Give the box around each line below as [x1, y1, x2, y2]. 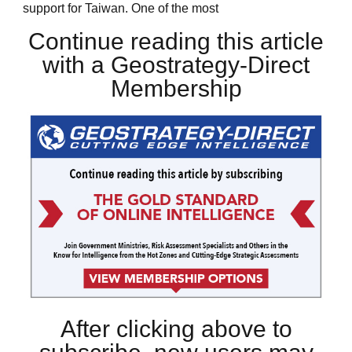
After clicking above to [60, 316, 292, 343]
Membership [110, 75, 242, 101]
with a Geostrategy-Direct [42, 51, 310, 78]
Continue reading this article [28, 27, 324, 54]
